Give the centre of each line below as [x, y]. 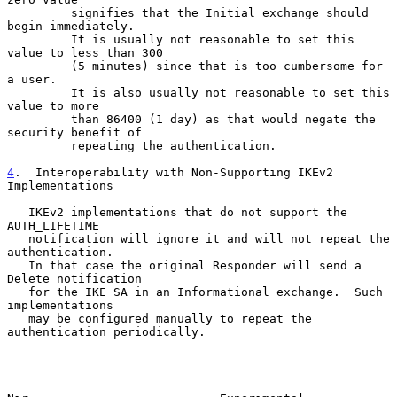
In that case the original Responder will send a [18, 265]
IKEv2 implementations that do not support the [18, 212]
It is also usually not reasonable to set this [39, 92]
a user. [32, 79]
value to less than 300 [85, 52]
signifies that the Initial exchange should [39, 12]
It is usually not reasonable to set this [39, 39]
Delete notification [74, 278]
